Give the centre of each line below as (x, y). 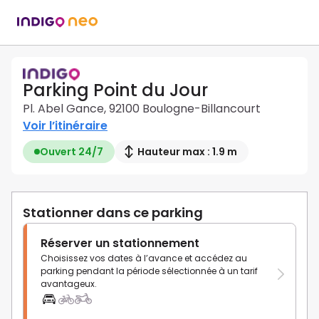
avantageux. (69, 284)
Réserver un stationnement (120, 244)
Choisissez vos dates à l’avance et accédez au (144, 258)
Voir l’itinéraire (65, 126)
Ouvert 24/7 (72, 152)
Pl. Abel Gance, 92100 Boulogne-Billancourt (142, 109)
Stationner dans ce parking (113, 213)
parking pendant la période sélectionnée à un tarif (149, 271)
